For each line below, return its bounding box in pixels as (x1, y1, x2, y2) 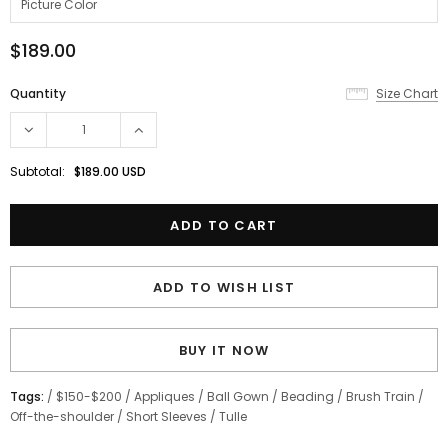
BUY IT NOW (178, 340, 270, 360)
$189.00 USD (74, 162, 146, 180)
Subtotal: (10, 162, 65, 180)
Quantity (10, 84, 66, 102)
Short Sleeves (126, 407, 207, 425)
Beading (281, 387, 334, 405)
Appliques (134, 387, 195, 405)
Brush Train (346, 387, 415, 405)
